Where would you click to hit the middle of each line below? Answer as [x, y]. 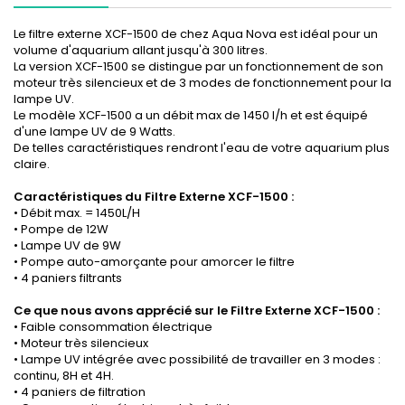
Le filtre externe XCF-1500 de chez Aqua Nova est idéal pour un [196, 34]
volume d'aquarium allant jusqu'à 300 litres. [141, 51]
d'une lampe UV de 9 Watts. [94, 132]
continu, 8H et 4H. [64, 376]
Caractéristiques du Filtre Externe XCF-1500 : [155, 197]
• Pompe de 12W [61, 230]
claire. [32, 165]
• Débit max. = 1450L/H [77, 213]
